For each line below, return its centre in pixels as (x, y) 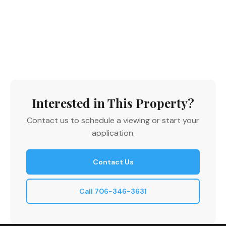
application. (113, 133)
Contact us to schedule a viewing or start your (113, 121)
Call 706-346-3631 (113, 191)
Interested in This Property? (113, 103)
